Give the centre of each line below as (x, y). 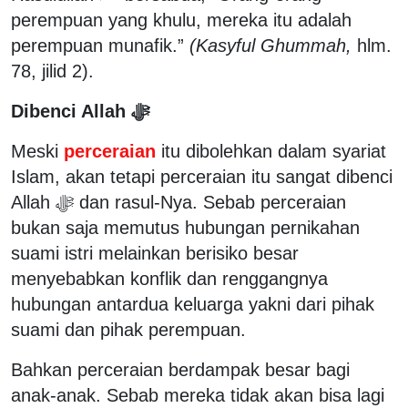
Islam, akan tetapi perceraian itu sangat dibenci (202, 176)
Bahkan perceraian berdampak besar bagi (180, 369)
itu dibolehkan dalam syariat (274, 151)
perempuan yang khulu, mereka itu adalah (181, 20)
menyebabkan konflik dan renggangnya (169, 278)
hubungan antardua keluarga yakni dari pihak (193, 304)
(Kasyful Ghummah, (270, 45)
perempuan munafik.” (100, 45)
